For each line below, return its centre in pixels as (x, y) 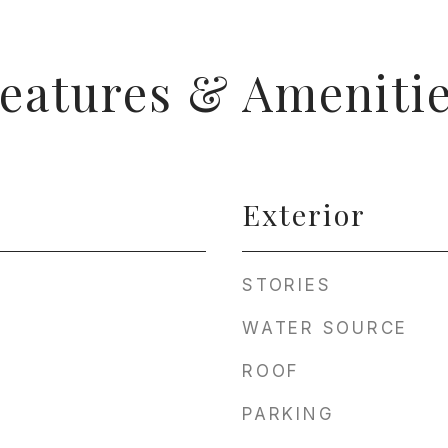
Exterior (304, 214)
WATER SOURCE (325, 328)
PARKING (288, 414)
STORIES (287, 285)
